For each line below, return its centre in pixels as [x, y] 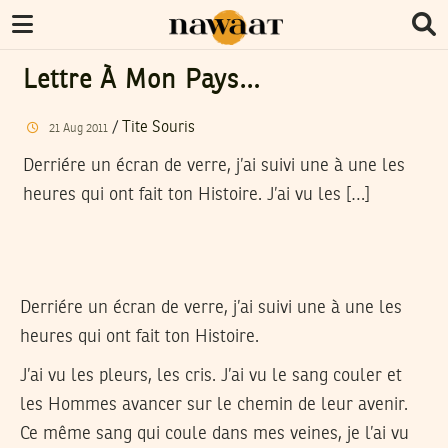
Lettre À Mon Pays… [141, 81]
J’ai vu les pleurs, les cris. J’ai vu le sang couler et [211, 375]
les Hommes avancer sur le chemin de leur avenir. [214, 404]
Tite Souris [158, 127]
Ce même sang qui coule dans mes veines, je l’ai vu [214, 433]
